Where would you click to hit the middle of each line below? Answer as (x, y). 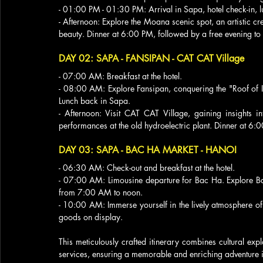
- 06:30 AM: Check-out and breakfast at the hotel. (147, 168)
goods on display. (91, 217)
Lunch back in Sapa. (95, 101)
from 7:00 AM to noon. (101, 192)
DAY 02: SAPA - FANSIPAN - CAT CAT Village (151, 58)
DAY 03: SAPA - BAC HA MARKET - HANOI (148, 150)
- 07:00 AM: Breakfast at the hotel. (120, 76)
